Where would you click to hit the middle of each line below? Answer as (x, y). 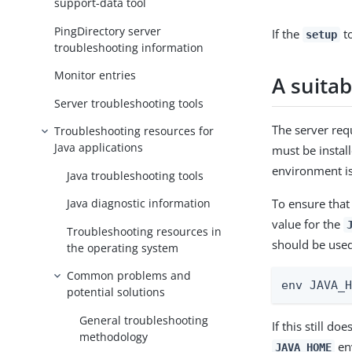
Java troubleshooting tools (136, 175)
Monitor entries (95, 75)
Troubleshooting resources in (145, 231)
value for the (308, 224)
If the (288, 34)
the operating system (123, 247)
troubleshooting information (129, 47)
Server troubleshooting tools (129, 103)
